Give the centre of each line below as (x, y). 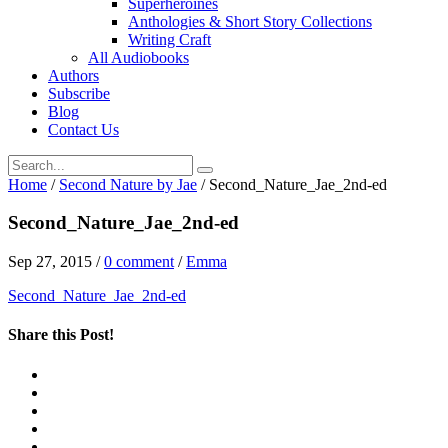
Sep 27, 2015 (50, 262)
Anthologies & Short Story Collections (250, 21)
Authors (73, 75)
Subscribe (79, 93)
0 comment (139, 262)
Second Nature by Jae (128, 184)
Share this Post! (61, 335)
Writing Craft (169, 39)
